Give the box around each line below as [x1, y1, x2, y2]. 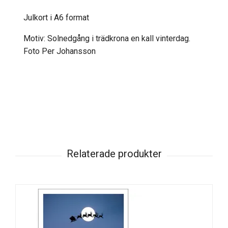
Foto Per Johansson [23, 46, 96, 56]
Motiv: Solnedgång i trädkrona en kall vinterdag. [23, 34, 190, 43]
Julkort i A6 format [23, 13, 89, 22]
